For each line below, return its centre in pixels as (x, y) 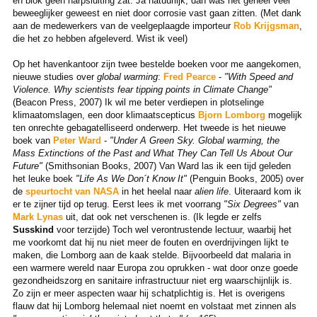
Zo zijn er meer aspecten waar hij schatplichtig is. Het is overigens (149, 293)
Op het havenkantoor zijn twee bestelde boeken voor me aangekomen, (157, 64)
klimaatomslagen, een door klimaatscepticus (105, 115)
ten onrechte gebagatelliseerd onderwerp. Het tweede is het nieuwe (149, 127)
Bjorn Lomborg (231, 115)
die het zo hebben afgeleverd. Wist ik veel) (100, 38)
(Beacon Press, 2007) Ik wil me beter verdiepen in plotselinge (138, 102)
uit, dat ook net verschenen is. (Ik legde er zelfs (162, 217)
